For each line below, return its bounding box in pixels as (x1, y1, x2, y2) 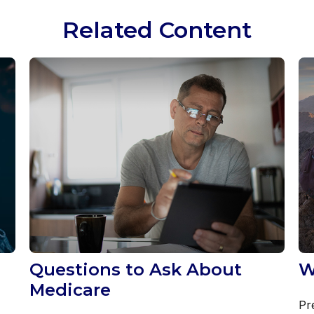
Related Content (62, 15, 252, 43)
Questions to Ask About (29, 259, 243, 280)
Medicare (29, 279, 111, 300)
